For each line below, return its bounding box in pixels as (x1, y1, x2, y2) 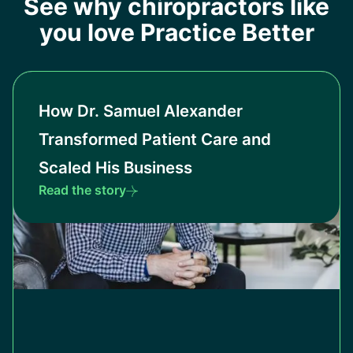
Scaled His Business (39, 158, 192, 178)
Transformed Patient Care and (39, 129, 271, 150)
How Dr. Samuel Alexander (39, 101, 243, 121)
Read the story (39, 182, 126, 199)
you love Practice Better (39, 18, 314, 47)
